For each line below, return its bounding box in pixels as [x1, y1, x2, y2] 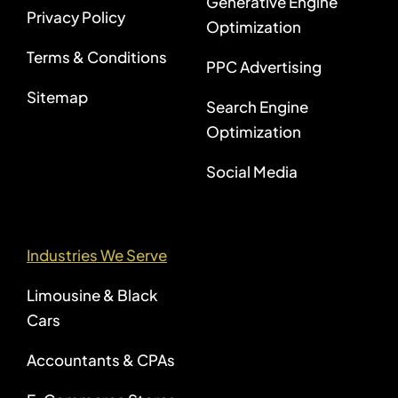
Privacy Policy [26, 7, 125, 28]
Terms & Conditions [26, 47, 167, 68]
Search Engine [205, 97, 308, 117]
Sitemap [26, 87, 88, 107]
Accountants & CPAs [26, 350, 175, 370]
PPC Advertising [205, 57, 322, 77]
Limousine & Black [26, 285, 157, 306]
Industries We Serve [26, 245, 167, 266]
